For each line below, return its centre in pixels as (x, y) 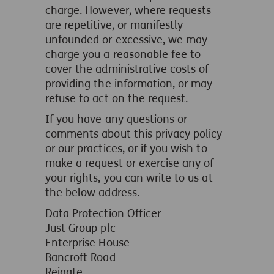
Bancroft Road (80, 257)
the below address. (92, 193)
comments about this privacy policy (134, 134)
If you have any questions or (117, 119)
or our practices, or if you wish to (126, 149)
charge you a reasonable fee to (123, 54)
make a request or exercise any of (130, 163)
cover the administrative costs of (127, 69)
